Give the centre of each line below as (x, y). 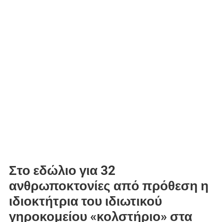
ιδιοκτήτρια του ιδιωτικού (85, 201)
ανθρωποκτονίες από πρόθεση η (109, 186)
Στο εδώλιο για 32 (62, 170)
